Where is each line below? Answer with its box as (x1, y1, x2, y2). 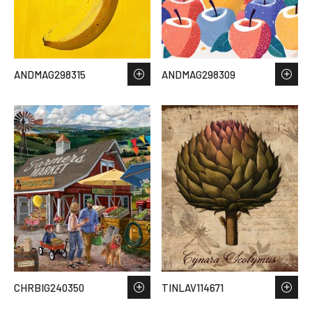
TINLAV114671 (162, 281, 224, 294)
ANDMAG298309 (162, 68, 235, 81)
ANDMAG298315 (14, 68, 86, 81)
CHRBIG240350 (14, 281, 84, 294)
